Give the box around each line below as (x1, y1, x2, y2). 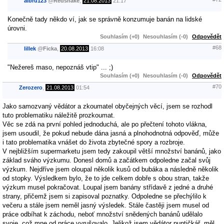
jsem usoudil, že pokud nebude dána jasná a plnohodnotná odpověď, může (2, 129, 219, 137)
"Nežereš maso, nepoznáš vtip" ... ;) (7, 63, 113, 71)
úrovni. (7, 24, 27, 32)
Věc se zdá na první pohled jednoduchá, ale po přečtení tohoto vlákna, (2, 120, 207, 128)
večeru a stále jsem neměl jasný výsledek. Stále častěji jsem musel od (2, 201, 209, 209)
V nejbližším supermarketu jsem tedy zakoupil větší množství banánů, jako (2, 147, 221, 155)
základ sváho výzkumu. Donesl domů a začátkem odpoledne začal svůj (2, 156, 210, 164)
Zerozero (19, 84, 42, 91)
